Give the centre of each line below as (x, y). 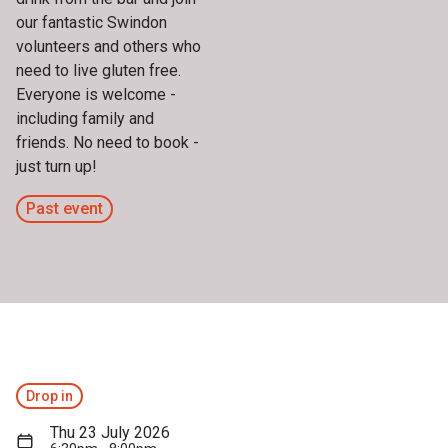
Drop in (49, 396)
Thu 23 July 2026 (110, 432)
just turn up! (56, 166)
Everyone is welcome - (96, 94)
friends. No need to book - (107, 142)
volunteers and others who (108, 46)
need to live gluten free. (98, 70)
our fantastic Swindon (91, 22)
